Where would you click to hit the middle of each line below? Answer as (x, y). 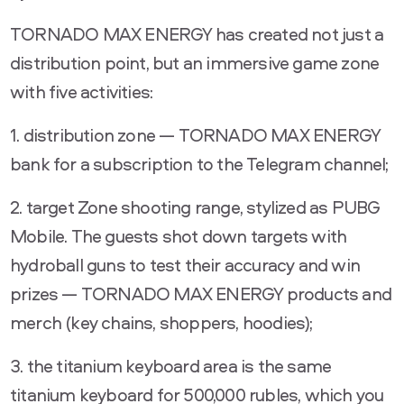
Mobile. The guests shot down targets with (179, 236)
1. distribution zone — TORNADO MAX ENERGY (195, 135)
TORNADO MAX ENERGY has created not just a (197, 34)
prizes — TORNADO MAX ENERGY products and (201, 294)
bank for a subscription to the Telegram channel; (199, 164)
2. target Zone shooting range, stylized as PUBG (195, 207)
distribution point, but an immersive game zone (195, 63)
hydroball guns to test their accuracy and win (185, 265)
